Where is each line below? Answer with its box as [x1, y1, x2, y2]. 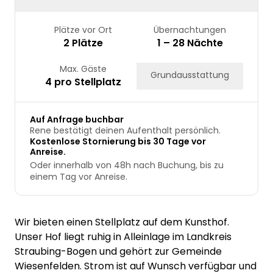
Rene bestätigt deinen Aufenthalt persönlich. [30, 124, 221, 136]
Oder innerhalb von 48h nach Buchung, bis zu [30, 158, 224, 171]
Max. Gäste [60, 62, 107, 75]
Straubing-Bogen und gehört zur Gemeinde [15, 244, 222, 258]
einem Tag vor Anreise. [30, 170, 127, 183]
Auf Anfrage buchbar [30, 113, 124, 126]
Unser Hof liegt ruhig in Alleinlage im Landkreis [15, 229, 232, 244]
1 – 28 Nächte [157, 35, 223, 50]
